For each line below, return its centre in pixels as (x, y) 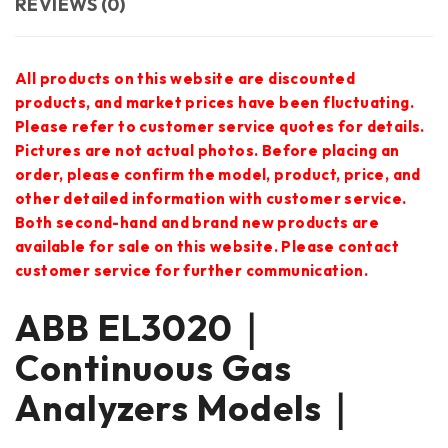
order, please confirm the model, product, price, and (218, 174)
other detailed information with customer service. (211, 198)
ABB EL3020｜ (142, 327)
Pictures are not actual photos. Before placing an (207, 150)
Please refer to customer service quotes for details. (220, 126)
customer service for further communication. (192, 270)
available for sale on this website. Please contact (207, 246)
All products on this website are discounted (185, 78)
